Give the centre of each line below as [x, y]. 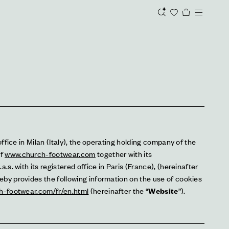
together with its [124, 154]
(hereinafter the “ [119, 190]
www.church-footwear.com [50, 154]
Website [163, 190]
